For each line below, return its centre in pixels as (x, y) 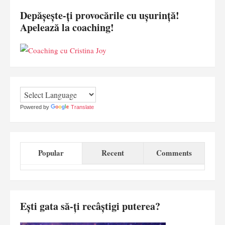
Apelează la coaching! (67, 28)
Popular (51, 153)
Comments (174, 153)
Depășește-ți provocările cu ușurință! (100, 16)
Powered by (35, 107)
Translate (82, 107)
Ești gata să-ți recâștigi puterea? (90, 206)
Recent (113, 153)
